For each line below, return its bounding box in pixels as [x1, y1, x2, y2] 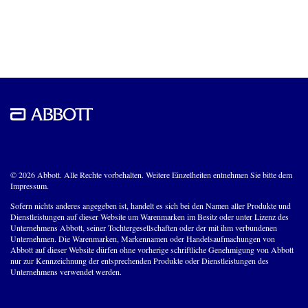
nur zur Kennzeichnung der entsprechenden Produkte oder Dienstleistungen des [10, 254, 269, 266]
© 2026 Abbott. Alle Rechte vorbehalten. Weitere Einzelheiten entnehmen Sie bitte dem [10, 168, 292, 180]
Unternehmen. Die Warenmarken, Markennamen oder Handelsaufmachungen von [10, 232, 275, 244]
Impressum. [10, 179, 49, 191]
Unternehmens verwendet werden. [10, 265, 122, 277]
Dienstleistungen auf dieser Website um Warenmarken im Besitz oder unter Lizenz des [10, 210, 289, 222]
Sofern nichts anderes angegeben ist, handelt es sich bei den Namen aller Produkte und [10, 199, 291, 211]
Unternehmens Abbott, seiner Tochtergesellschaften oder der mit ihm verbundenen [10, 221, 277, 233]
